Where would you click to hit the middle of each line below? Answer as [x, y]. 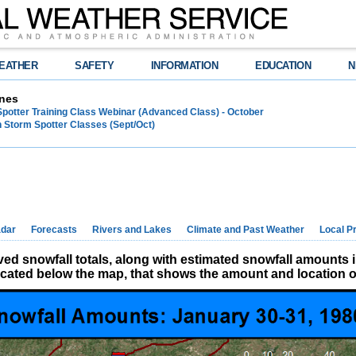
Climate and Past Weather [246, 230]
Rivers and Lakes [132, 230]
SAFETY [95, 66]
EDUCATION [283, 66]
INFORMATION [185, 66]
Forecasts [54, 230]
